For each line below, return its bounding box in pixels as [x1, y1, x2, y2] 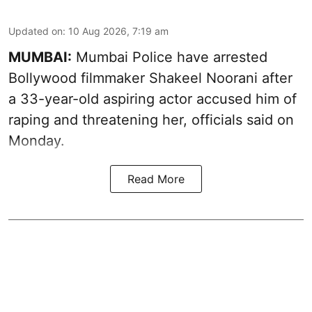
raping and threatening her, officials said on [8, 111, 294, 129]
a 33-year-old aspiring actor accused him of [8, 91, 297, 108]
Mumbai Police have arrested [72, 49, 267, 66]
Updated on [8, 25, 63, 38]
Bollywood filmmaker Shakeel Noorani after [8, 70, 292, 87]
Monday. [8, 132, 65, 150]
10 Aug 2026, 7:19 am [68, 25, 169, 38]
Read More [127, 172, 185, 187]
